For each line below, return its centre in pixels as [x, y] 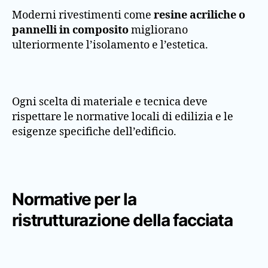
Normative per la [74, 199]
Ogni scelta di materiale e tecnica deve [110, 102]
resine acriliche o [200, 16]
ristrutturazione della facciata [122, 220]
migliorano [158, 31]
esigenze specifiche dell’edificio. [94, 132]
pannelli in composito [70, 31]
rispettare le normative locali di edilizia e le [123, 117]
